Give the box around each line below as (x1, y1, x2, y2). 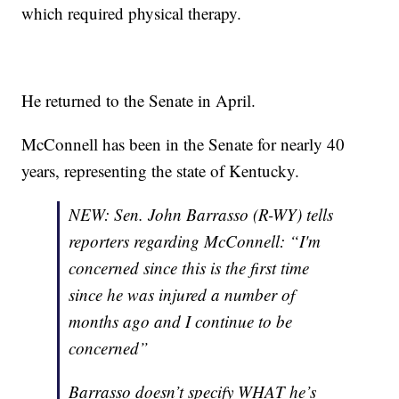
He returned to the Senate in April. (21, 88, 262, 111)
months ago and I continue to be (69, 309, 293, 332)
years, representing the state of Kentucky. (21, 159, 305, 182)
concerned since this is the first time (69, 256, 310, 279)
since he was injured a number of (69, 282, 296, 305)
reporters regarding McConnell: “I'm (69, 229, 322, 252)
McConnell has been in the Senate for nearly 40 (21, 132, 346, 155)
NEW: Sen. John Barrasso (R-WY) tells (69, 202, 334, 225)
